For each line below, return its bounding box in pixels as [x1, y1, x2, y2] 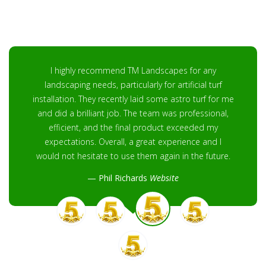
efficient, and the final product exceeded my [48, 122, 218, 134]
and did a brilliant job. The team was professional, [37, 107, 229, 119]
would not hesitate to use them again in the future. [36, 150, 230, 162]
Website [150, 172, 179, 184]
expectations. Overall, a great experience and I [45, 136, 221, 148]
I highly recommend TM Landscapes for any [50, 65, 216, 77]
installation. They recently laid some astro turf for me [32, 93, 234, 105]
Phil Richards [99, 172, 150, 184]
